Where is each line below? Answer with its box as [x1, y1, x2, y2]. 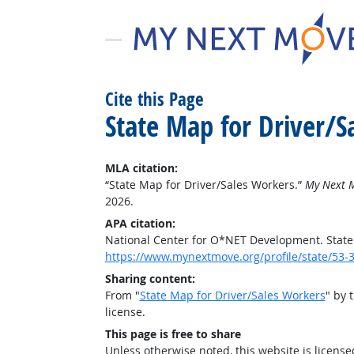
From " [104, 288, 140, 303]
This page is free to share [104, 326, 241, 341]
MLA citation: [104, 160, 178, 175]
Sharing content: [104, 271, 195, 286]
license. [104, 304, 145, 319]
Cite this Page [104, 87, 204, 111]
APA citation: [104, 216, 175, 231]
